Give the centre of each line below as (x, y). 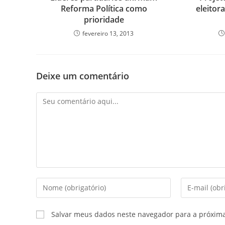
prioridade (104, 19)
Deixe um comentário (83, 76)
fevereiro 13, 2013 (108, 33)
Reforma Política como (104, 8)
